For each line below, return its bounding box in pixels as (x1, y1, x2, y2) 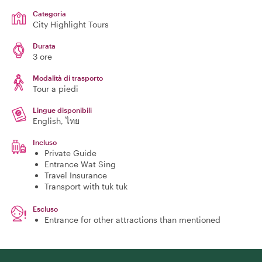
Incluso (33, 138, 57, 146)
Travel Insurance (44, 170, 107, 180)
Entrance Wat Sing (44, 159, 116, 169)
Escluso (33, 205, 58, 213)
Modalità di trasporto (33, 74, 103, 82)
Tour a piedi (33, 84, 78, 94)
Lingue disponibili (33, 106, 92, 114)
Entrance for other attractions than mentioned (44, 215, 220, 225)
